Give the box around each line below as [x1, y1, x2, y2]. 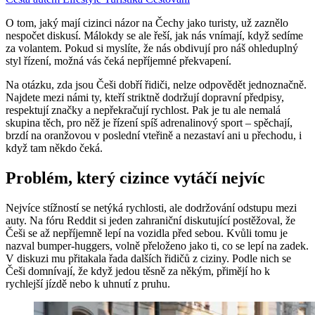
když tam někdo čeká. [6, 142, 103, 155]
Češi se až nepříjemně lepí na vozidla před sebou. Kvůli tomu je [6, 227, 288, 240]
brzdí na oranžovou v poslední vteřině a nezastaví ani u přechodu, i [6, 129, 302, 142]
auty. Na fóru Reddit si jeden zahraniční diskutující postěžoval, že [6, 214, 295, 227]
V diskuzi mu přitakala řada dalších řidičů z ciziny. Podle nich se [6, 252, 291, 265]
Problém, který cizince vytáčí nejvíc [6, 169, 265, 188]
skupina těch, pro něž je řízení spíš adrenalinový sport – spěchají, [6, 117, 292, 129]
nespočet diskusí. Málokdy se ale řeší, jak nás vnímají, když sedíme [6, 30, 303, 42]
